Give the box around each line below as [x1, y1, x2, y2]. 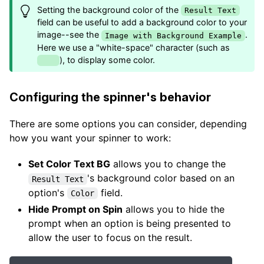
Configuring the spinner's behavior [9, 90, 211, 105]
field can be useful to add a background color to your [37, 17, 247, 28]
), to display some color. [60, 54, 156, 65]
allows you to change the [110, 158, 226, 170]
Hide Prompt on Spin [28, 203, 123, 215]
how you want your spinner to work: [9, 132, 171, 144]
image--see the [37, 29, 102, 40]
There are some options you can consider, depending [9, 118, 247, 130]
